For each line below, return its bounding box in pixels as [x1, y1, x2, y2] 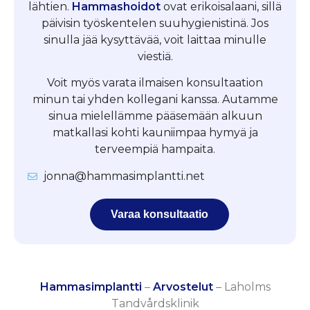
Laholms [224, 280, 271, 293]
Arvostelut [152, 280, 213, 293]
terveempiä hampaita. [95, 143, 215, 156]
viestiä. [137, 49, 173, 63]
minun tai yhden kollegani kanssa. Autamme [32, 93, 278, 107]
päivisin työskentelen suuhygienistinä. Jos [42, 16, 268, 30]
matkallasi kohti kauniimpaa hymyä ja [52, 126, 258, 140]
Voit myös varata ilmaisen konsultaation [47, 76, 263, 90]
